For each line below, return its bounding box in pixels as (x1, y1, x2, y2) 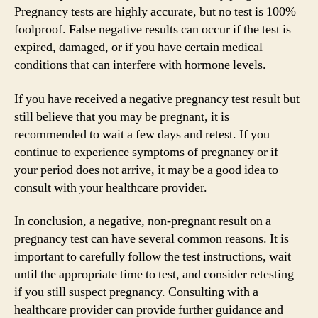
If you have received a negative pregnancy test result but (14, 90, 300, 107)
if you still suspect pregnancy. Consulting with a (14, 284, 258, 300)
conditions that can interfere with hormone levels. (14, 57, 266, 73)
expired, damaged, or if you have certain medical (14, 39, 263, 55)
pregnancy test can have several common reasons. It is (14, 231, 289, 247)
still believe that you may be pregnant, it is (14, 108, 229, 125)
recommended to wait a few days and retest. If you (14, 126, 270, 143)
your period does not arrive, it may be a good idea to (14, 161, 278, 178)
